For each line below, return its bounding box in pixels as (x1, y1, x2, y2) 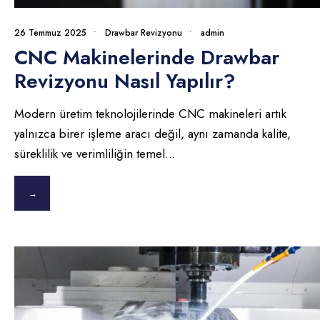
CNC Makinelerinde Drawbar (14, 42, 279, 72)
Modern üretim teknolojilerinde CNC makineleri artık (14, 104, 286, 122)
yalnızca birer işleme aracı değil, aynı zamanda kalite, (14, 124, 291, 142)
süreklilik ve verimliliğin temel (14, 144, 165, 162)
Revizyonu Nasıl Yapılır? (14, 66, 236, 96)
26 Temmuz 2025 (14, 26, 86, 39)
